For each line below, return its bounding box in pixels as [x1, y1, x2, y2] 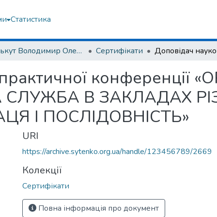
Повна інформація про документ [36, 203, 159, 214]
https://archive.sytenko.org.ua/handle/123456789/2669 [22, 146, 212, 157]
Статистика [10, 14, 51, 25]
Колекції [22, 164, 62, 177]
